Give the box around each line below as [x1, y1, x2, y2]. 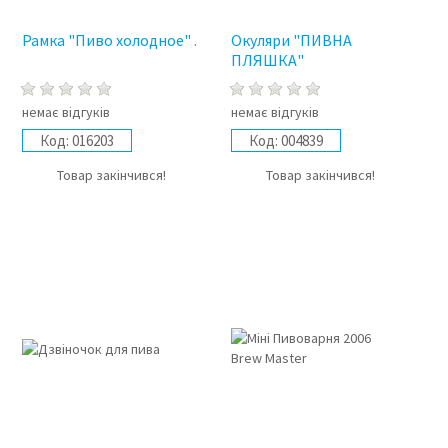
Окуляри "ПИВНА [231, 29, 353, 50]
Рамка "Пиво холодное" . [21, 29, 197, 50]
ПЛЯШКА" [231, 49, 305, 70]
